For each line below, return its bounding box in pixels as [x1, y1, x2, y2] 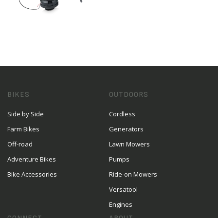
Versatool [109, 185, 138, 194]
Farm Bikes [7, 125, 39, 133]
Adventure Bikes [7, 155, 56, 163]
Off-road [7, 140, 33, 148]
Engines [109, 200, 132, 209]
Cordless [109, 109, 135, 118]
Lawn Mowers [109, 140, 150, 148]
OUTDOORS [109, 90, 148, 99]
